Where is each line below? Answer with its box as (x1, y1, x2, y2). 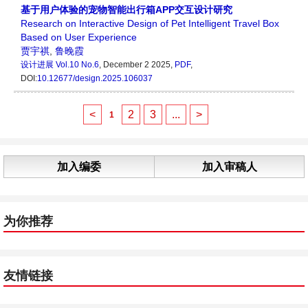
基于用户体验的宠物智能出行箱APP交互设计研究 (21, 4, 232, 16)
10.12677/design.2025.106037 (37, 74, 153, 84)
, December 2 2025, (99, 60, 175, 70)
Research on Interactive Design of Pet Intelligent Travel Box (21, 18, 279, 30)
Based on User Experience (21, 32, 137, 43)
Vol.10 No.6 (56, 60, 99, 70)
